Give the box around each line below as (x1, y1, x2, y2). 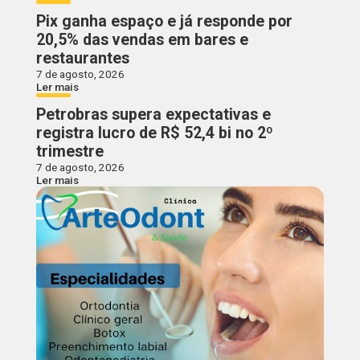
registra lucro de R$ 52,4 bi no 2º (35, 123, 273, 142)
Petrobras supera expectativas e (35, 104, 271, 124)
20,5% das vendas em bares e (35, 30, 248, 49)
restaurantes (35, 48, 129, 67)
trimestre (35, 141, 104, 161)
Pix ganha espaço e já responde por (35, 11, 292, 31)
